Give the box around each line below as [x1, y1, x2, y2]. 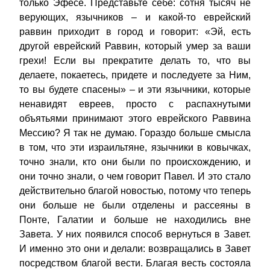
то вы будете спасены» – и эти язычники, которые [19, 84, 251, 95]
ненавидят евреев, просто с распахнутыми [19, 99, 251, 110]
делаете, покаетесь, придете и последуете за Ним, [19, 70, 251, 81]
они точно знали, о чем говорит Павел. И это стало [19, 171, 251, 182]
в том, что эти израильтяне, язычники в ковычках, [19, 142, 251, 153]
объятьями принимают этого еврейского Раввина [19, 113, 251, 124]
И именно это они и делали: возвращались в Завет [19, 243, 251, 254]
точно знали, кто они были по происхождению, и [19, 157, 251, 168]
